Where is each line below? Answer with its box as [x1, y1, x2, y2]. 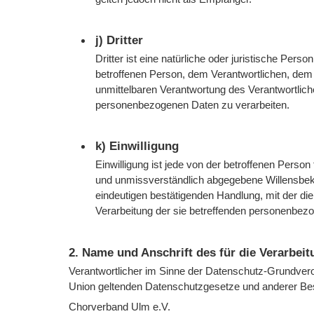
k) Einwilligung [95, 139, 179, 153]
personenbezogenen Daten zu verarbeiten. [95, 99, 290, 111]
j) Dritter [95, 34, 144, 48]
